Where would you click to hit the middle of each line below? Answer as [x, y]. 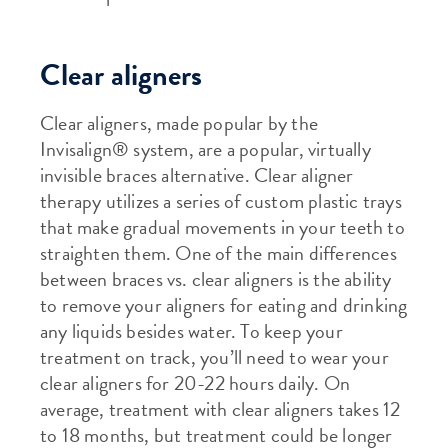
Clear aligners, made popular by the [179, 123]
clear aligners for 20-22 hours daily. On [195, 383]
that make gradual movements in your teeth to [222, 227]
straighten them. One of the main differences [218, 253]
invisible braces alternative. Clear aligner [197, 175]
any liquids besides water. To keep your [191, 331]
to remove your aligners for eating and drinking [224, 305]
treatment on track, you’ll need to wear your [214, 357]
